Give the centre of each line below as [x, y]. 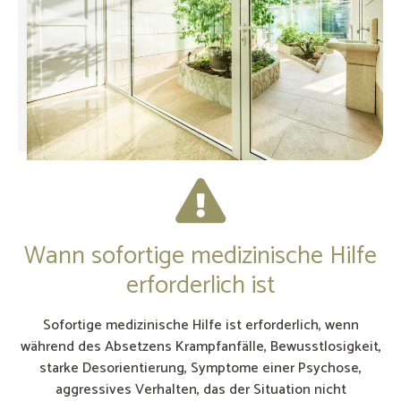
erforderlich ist [200, 285]
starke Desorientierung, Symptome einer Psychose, [200, 368]
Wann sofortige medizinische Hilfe [200, 256]
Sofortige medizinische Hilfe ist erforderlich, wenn [200, 325]
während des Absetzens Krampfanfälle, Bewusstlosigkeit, [200, 346]
